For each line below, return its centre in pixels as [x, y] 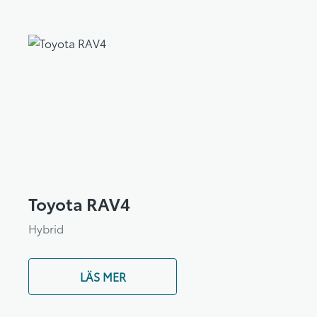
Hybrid [46, 228]
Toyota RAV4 [79, 203]
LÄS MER [103, 276]
